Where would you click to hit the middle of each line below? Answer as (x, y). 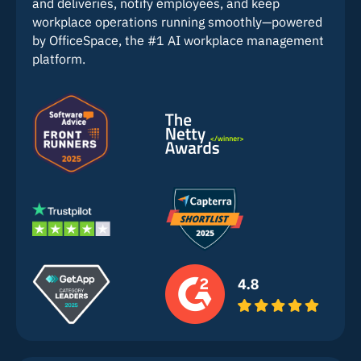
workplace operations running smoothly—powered (177, 21)
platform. (59, 58)
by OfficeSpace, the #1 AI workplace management (178, 40)
